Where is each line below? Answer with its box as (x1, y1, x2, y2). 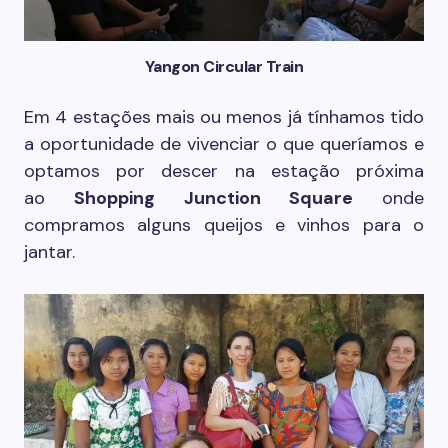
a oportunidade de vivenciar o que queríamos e (24, 132, 424, 157)
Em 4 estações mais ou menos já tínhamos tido (24, 105, 424, 130)
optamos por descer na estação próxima (24, 159, 424, 184)
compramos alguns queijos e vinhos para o (24, 213, 424, 238)
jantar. (24, 240, 75, 265)
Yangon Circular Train (144, 56, 304, 78)
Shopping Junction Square (74, 186, 353, 211)
